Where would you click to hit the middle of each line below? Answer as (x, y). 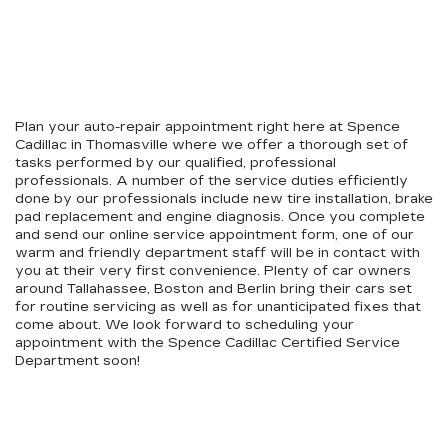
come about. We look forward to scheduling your (184, 325)
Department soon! (77, 361)
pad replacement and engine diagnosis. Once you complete (220, 217)
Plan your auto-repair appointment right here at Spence (207, 127)
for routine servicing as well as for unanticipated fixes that (218, 307)
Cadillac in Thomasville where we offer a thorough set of (211, 145)
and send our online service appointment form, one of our (214, 235)
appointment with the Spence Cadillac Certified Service (207, 343)
